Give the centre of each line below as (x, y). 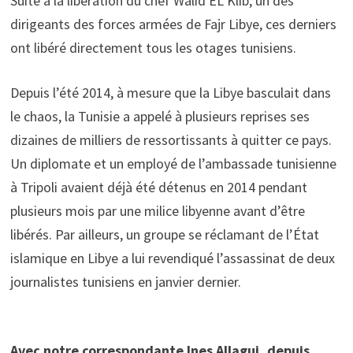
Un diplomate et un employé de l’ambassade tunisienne (173, 163)
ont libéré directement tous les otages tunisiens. (153, 48)
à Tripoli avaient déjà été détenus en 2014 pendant (158, 187)
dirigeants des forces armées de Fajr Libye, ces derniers (173, 24)
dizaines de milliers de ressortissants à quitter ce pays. (171, 140)
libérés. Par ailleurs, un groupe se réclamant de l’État (164, 234)
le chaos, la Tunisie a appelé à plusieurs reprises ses (160, 116)
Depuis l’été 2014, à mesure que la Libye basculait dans (170, 93)
